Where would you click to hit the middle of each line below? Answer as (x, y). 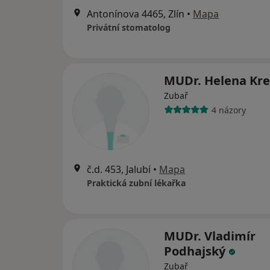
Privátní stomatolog (129, 27)
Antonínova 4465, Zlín (136, 14)
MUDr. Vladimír (210, 236)
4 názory (228, 110)
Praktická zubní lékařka (136, 183)
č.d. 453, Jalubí (119, 169)
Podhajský (196, 251)
